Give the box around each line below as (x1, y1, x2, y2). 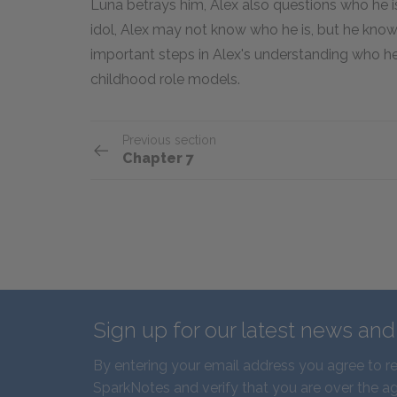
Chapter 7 (122, 150, 194, 167)
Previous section (122, 133, 216, 147)
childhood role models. (90, 71, 244, 88)
